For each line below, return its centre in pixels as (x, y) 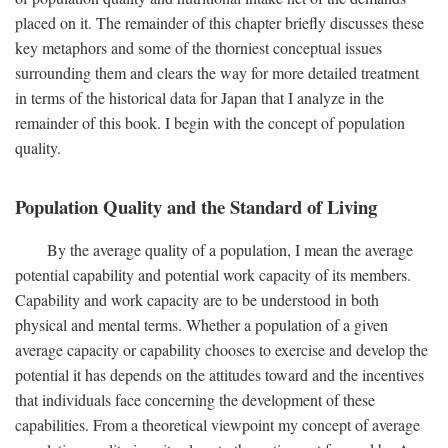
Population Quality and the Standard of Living (196, 206)
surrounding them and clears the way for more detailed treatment (217, 72)
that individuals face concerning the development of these (195, 399)
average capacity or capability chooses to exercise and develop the (221, 349)
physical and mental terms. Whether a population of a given (201, 324)
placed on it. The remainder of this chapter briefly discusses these (219, 22)
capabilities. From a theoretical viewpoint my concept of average (217, 424)
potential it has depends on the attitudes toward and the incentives (219, 374)
